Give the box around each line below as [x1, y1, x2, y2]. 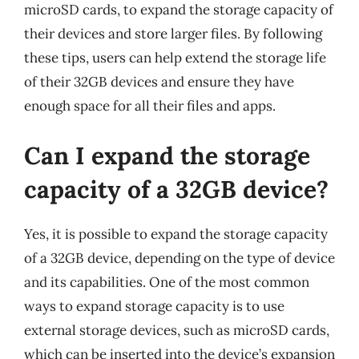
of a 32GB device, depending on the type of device [24, 248, 335, 267]
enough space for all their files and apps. [24, 97, 276, 115]
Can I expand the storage [24, 139, 310, 171]
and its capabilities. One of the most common [24, 272, 309, 291]
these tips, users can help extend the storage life [24, 49, 326, 67]
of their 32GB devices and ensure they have [24, 73, 294, 91]
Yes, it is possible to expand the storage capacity [24, 224, 328, 243]
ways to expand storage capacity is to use [24, 296, 284, 315]
